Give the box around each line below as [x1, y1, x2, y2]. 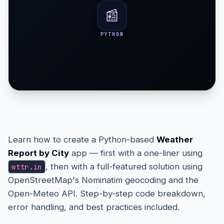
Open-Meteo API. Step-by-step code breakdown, [8, 188, 205, 198]
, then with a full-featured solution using [45, 161, 203, 171]
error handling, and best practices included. [8, 202, 179, 212]
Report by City [8, 148, 69, 158]
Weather [156, 134, 193, 144]
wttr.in [11, 162, 42, 171]
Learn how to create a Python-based [8, 134, 156, 144]
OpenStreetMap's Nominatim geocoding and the [8, 175, 198, 185]
